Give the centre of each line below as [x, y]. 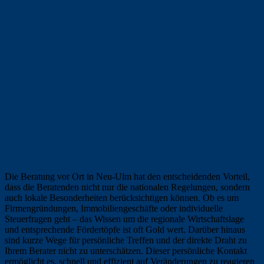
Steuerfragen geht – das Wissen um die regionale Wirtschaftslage [124, 219]
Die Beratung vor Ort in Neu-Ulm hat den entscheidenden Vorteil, [127, 176]
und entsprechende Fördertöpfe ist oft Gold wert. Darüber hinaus [125, 229]
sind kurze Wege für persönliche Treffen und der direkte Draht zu [126, 240]
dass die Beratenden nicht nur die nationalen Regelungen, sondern [127, 187]
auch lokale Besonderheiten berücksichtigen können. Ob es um [122, 197]
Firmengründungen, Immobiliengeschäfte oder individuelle [114, 208]
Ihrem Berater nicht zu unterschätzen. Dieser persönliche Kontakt [126, 250]
